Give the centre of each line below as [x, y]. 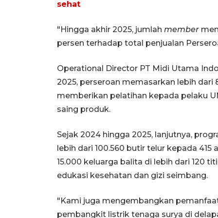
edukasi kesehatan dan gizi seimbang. [132, 175]
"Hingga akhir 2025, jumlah [110, 29]
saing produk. [84, 109]
